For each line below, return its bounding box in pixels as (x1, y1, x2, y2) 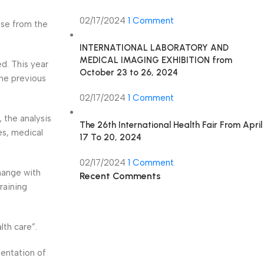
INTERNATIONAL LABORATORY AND (79, 42, 229, 53)
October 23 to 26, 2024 (79, 67, 178, 78)
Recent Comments (79, 170, 161, 181)
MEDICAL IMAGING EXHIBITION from (79, 55, 232, 65)
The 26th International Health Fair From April (79, 120, 262, 130)
